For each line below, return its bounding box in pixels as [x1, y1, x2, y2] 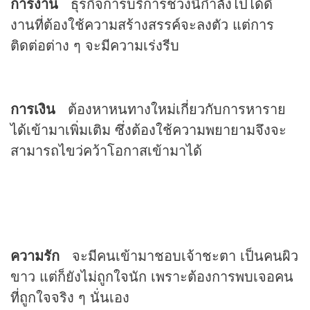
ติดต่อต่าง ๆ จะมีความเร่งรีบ [10, 35, 179, 55]
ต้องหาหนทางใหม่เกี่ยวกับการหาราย [55, 98, 286, 119]
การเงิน [10, 98, 55, 119]
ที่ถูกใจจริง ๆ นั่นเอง [10, 286, 129, 307]
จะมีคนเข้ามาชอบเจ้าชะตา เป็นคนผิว [60, 245, 298, 266]
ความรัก [10, 245, 60, 266]
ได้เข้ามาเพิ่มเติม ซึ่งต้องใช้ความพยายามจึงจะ [10, 119, 286, 140]
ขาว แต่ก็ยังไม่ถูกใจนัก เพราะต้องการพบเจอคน [10, 266, 293, 286]
